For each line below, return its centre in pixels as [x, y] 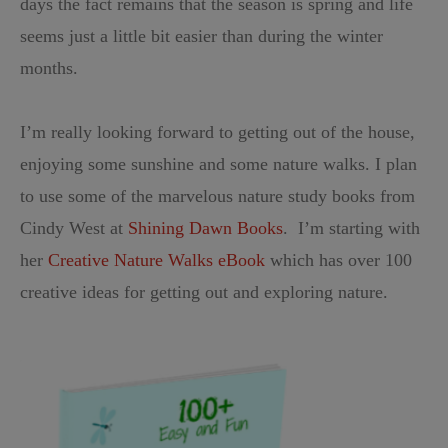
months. [49, 68]
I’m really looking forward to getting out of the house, [217, 132]
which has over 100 [338, 260]
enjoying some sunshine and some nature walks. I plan [218, 164]
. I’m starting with [351, 228]
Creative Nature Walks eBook [156, 260]
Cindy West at [74, 228]
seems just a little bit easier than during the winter [201, 36]
